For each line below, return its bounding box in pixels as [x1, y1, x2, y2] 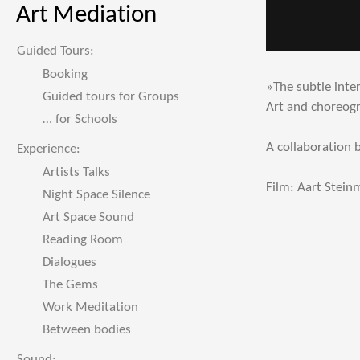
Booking [43, 67, 88, 81]
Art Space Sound [43, 211, 134, 224]
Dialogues [43, 256, 96, 269]
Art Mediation [16, 3, 157, 28]
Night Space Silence [43, 188, 150, 202]
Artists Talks [43, 166, 110, 179]
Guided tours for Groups [43, 90, 179, 104]
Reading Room [43, 233, 123, 247]
